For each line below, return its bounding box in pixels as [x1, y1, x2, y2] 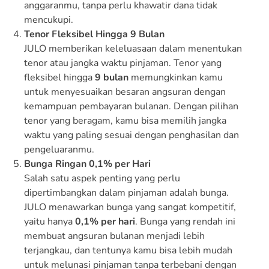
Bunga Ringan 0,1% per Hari [24, 157, 151, 171]
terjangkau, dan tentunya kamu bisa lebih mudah [24, 243, 232, 257]
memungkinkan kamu [128, 70, 223, 84]
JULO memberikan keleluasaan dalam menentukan [24, 41, 242, 55]
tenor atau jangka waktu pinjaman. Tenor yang [24, 56, 222, 70]
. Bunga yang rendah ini [135, 214, 235, 228]
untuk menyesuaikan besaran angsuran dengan [24, 85, 226, 98]
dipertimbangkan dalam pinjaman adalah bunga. [24, 186, 229, 199]
